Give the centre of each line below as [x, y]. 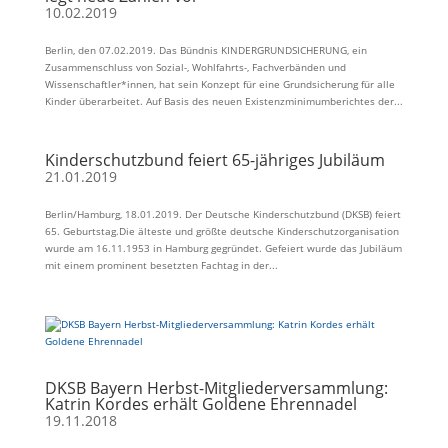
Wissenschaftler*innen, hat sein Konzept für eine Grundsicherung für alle [219, 84]
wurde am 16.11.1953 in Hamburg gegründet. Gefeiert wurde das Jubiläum [223, 248]
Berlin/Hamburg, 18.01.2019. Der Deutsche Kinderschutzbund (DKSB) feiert [222, 214]
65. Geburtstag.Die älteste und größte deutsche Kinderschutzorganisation [221, 231]
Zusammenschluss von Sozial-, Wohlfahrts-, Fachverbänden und [195, 67]
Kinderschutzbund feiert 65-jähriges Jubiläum [214, 160]
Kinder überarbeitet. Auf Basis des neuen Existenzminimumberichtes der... [223, 101]
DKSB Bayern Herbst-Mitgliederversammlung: [216, 388]
